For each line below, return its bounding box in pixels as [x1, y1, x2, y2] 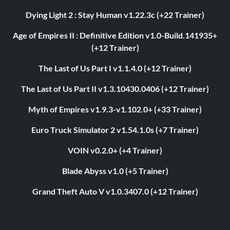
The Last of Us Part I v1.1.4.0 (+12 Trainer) [39, 63, 191, 73]
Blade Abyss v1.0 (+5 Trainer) [62, 166, 168, 176]
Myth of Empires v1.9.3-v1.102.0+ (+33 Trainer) [28, 104, 202, 114]
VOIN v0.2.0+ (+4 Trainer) [68, 145, 162, 155]
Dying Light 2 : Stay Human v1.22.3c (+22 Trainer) [26, 10, 204, 20]
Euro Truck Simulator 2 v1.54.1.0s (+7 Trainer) [31, 125, 199, 135]
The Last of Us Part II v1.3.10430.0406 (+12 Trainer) [21, 84, 209, 93]
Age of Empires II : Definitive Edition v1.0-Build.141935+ [13, 30, 217, 40]
